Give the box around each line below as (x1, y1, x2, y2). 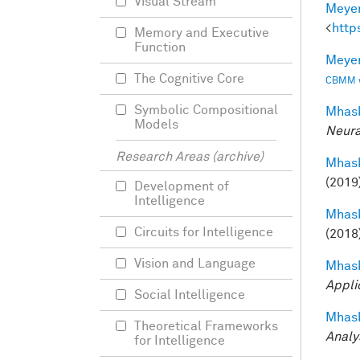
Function (134, 41, 186, 54)
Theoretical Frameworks (134, 320, 278, 333)
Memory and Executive (134, 27, 269, 39)
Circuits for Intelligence (134, 226, 273, 239)
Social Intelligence (134, 288, 245, 301)
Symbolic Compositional (134, 104, 278, 117)
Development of (134, 180, 229, 193)
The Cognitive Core (134, 72, 244, 85)
